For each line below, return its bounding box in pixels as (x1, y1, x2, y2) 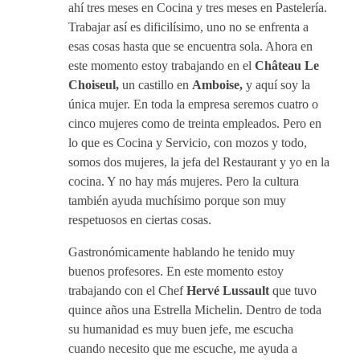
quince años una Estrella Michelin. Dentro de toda (68, 303, 321, 317)
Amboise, (192, 78, 246, 92)
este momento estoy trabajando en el (68, 59, 255, 72)
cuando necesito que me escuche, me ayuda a (68, 342, 297, 355)
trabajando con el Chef (68, 284, 186, 297)
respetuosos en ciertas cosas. (68, 213, 211, 227)
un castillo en (122, 78, 192, 92)
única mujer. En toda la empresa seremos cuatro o (68, 97, 318, 111)
